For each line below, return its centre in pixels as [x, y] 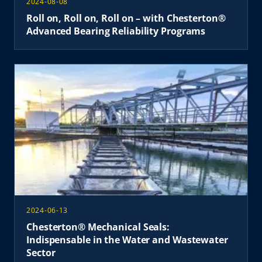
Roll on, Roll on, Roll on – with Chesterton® [126, 18]
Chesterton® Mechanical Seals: [98, 227]
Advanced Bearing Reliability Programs [116, 31]
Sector [41, 252]
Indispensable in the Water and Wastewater [127, 239]
